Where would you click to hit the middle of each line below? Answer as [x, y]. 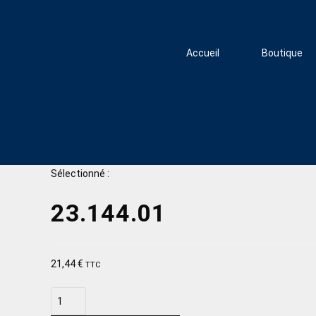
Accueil [203, 53]
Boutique [282, 53]
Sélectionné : [80, 174]
